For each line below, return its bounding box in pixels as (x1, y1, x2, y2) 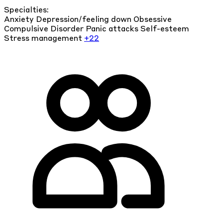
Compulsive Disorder (4, 25, 86, 33)
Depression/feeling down (36, 15, 133, 24)
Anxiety (4, 15, 36, 24)
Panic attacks (86, 25, 140, 33)
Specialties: (4, 6, 49, 14)
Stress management (4, 34, 84, 43)
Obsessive (133, 15, 172, 24)
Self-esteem (140, 25, 189, 33)
